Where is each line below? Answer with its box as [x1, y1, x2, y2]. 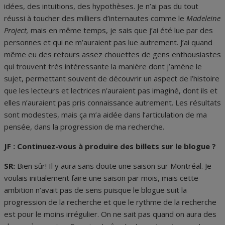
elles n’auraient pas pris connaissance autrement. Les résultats [4, 97, 221, 108]
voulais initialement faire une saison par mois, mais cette [4, 173, 198, 183]
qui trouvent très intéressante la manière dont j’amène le [4, 61, 202, 72]
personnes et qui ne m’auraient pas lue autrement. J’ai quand [4, 37, 212, 48]
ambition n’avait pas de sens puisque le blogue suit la [4, 185, 187, 195]
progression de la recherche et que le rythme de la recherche [4, 197, 216, 207]
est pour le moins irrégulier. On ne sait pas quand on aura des [4, 209, 216, 219]
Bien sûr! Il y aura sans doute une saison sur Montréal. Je [17, 161, 211, 171]
